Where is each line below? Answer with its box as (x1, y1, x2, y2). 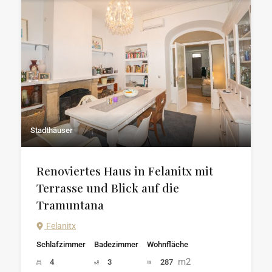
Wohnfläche (147, 239, 188, 249)
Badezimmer (94, 239, 138, 249)
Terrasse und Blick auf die (36, 179, 179, 195)
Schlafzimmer (36, 239, 86, 249)
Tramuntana (36, 196, 104, 212)
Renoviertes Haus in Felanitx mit (36, 162, 213, 178)
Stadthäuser (30, 125, 73, 135)
